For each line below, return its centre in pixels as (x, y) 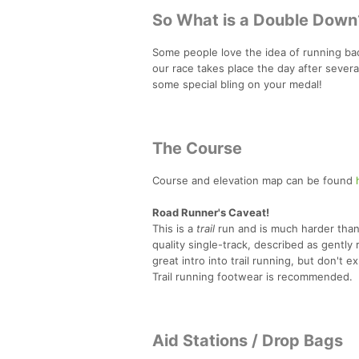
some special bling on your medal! (237, 84)
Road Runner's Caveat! (211, 212)
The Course (197, 148)
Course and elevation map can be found (254, 180)
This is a (174, 228)
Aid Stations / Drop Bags (248, 340)
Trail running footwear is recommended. (252, 276)
